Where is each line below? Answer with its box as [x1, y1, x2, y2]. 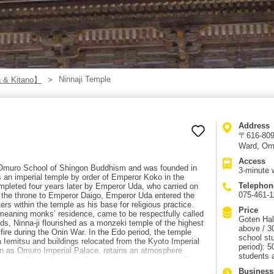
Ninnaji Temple [59, 75, 111, 84]
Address [239, 121, 270, 130]
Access [239, 157, 265, 166]
